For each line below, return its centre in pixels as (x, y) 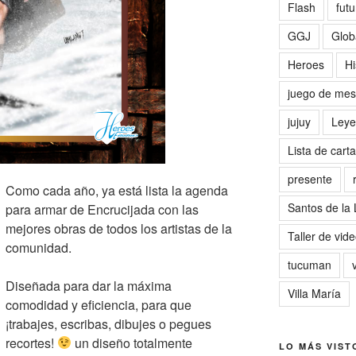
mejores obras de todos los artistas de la (119, 228)
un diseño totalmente (132, 342)
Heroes (306, 64)
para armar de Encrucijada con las (102, 209)
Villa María (314, 293)
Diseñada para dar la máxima (89, 285)
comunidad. (39, 247)
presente (310, 178)
